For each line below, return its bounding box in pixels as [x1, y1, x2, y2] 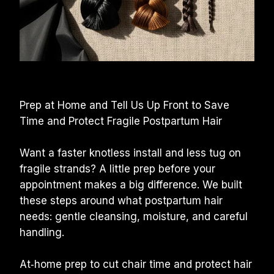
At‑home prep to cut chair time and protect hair [20, 258, 252, 270]
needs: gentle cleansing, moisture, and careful [20, 210, 248, 223]
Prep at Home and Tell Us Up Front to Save [20, 99, 229, 111]
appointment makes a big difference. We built [20, 179, 242, 191]
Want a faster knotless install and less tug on [20, 147, 241, 159]
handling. [20, 226, 64, 239]
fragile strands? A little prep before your [20, 163, 215, 175]
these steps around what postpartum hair [20, 194, 223, 207]
